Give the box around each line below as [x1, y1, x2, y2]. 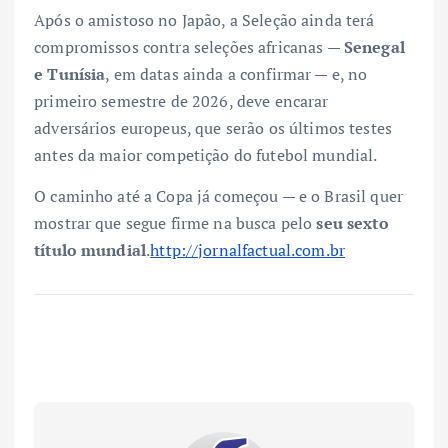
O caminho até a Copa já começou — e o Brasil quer [34, 184, 403, 207]
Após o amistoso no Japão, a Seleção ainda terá [34, 8, 375, 31]
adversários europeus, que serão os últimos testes [34, 116, 392, 139]
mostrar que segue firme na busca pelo [34, 211, 317, 234]
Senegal [343, 35, 405, 58]
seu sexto [316, 211, 389, 234]
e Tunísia [34, 62, 106, 85]
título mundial [34, 238, 147, 261]
